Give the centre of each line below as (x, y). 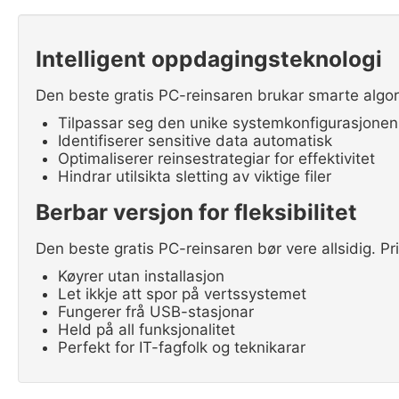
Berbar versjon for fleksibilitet (196, 212)
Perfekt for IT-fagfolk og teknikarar (182, 347)
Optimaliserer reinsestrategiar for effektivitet (216, 158)
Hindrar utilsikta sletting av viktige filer (195, 176)
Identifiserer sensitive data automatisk (195, 140)
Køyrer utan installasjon (141, 276)
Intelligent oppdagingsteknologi (209, 58)
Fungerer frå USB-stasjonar (156, 311)
